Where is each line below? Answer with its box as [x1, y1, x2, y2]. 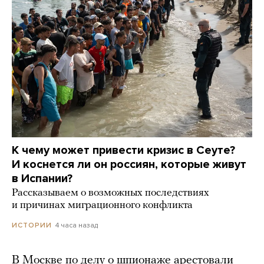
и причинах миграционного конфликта [12, 200, 193, 212]
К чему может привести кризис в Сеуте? [12, 143, 235, 158]
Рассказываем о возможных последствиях [12, 187, 209, 199]
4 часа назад [55, 221, 98, 230]
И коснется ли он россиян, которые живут [12, 157, 246, 172]
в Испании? [12, 171, 72, 186]
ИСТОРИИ [12, 221, 52, 230]
